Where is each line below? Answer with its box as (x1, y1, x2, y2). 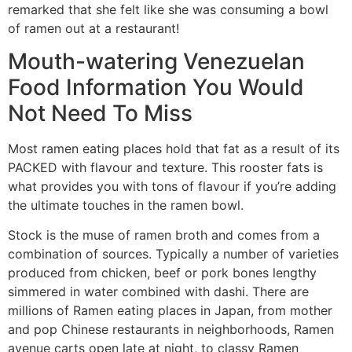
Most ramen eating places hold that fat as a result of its (8, 140, 339, 156)
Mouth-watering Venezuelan (8, 47, 305, 75)
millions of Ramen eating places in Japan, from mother (8, 302, 332, 319)
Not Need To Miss (8, 99, 192, 126)
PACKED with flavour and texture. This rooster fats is (8, 159, 323, 175)
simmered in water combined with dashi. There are (8, 284, 309, 300)
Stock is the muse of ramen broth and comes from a (8, 227, 320, 244)
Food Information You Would (8, 73, 304, 101)
